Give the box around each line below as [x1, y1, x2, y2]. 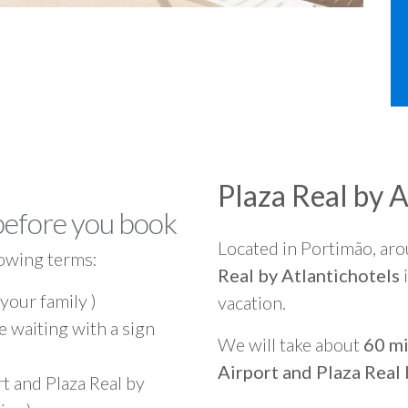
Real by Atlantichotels [218, 264, 400, 286]
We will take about [218, 333, 363, 355]
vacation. [218, 291, 286, 313]
